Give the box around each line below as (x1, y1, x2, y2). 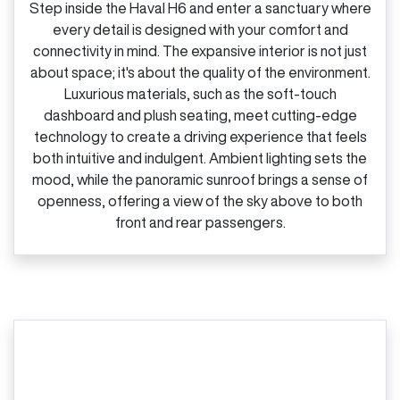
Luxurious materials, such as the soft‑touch (63, 86, 337, 101)
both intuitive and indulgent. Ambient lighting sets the (33, 150, 367, 165)
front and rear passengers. (114, 214, 286, 229)
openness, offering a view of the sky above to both (37, 193, 362, 208)
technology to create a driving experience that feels (33, 129, 367, 144)
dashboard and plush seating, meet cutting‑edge (43, 107, 357, 122)
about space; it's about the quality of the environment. (29, 64, 371, 79)
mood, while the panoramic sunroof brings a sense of (32, 171, 368, 187)
